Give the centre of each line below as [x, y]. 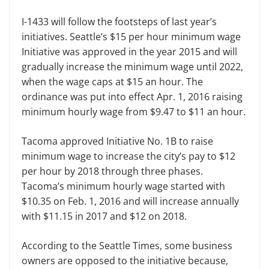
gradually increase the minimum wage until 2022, [132, 67]
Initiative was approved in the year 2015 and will [129, 52]
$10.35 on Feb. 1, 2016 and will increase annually [130, 201]
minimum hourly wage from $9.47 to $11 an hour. [134, 112]
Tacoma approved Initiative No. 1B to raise [117, 141]
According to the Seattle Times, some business [127, 246]
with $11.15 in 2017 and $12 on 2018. [104, 216]
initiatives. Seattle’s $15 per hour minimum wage [131, 37]
